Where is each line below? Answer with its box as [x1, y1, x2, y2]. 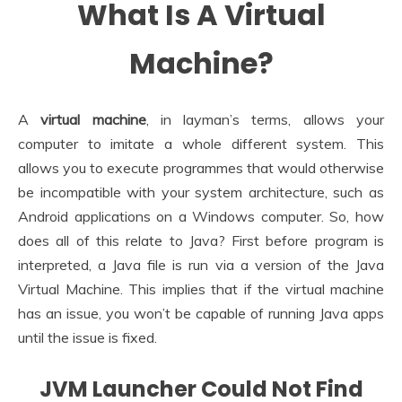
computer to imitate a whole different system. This [18, 134, 384, 153]
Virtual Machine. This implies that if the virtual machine [18, 279, 384, 298]
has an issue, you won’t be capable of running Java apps [18, 303, 384, 322]
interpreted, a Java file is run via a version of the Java [18, 255, 384, 274]
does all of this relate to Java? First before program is [18, 231, 384, 249]
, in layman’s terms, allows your [145, 109, 385, 128]
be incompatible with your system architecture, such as [18, 182, 384, 201]
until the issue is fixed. [18, 328, 157, 346]
